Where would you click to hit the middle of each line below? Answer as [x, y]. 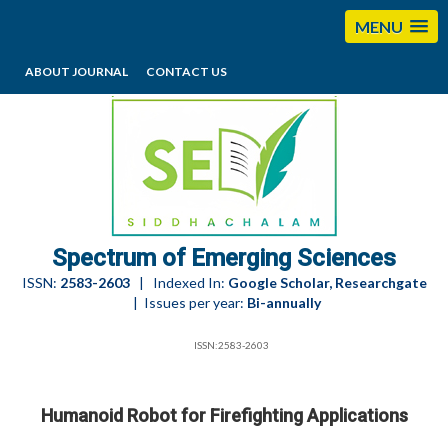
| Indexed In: [178, 282]
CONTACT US [186, 71]
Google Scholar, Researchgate [327, 282]
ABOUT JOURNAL [76, 71]
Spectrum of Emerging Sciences [224, 258]
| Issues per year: [187, 302]
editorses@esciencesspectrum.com [314, 103]
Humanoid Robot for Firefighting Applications [224, 415]
